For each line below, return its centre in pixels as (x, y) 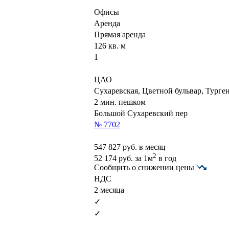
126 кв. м (110, 45)
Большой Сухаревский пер (141, 113)
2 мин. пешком (120, 102)
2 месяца (109, 190)
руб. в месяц (143, 147)
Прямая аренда (120, 34)
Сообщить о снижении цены (145, 167)
